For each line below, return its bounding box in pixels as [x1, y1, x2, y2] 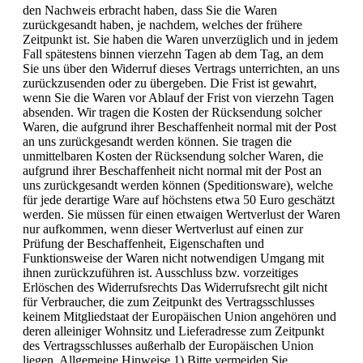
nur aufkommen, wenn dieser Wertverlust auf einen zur [23, 222, 303, 237]
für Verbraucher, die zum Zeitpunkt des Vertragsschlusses [23, 295, 314, 310]
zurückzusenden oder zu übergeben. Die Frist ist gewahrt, [23, 76, 317, 91]
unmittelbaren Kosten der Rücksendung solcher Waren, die [23, 149, 323, 164]
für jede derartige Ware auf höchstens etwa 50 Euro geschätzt [23, 193, 335, 207]
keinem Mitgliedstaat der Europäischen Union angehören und [23, 310, 336, 324]
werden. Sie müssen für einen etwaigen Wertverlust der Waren [23, 207, 340, 222]
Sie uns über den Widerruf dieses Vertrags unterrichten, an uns [23, 62, 340, 76]
